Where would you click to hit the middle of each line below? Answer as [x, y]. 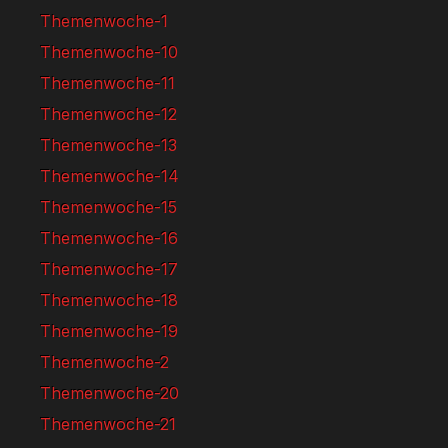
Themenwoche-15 [108, 207]
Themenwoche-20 [109, 393]
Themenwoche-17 [109, 269]
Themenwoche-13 [108, 145]
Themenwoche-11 [107, 83]
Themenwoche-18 [109, 300]
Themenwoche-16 [109, 238]
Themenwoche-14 [109, 176]
